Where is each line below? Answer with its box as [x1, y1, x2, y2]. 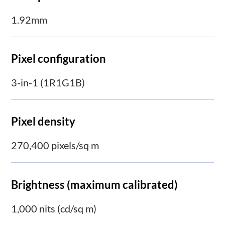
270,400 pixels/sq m [11, 139, 99, 152]
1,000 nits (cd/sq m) [11, 202, 97, 214]
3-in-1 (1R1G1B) [11, 76, 85, 89]
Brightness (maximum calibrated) [11, 177, 178, 191]
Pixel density [11, 115, 76, 129]
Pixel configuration [11, 52, 106, 66]
